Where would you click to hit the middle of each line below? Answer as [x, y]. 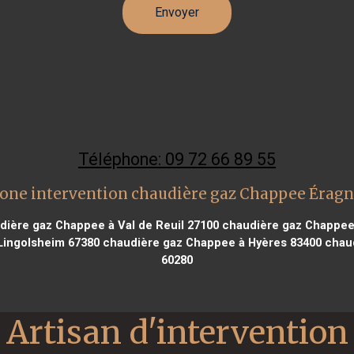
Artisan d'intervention [177, 332]
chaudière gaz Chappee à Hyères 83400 [211, 242]
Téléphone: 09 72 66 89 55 [177, 159]
